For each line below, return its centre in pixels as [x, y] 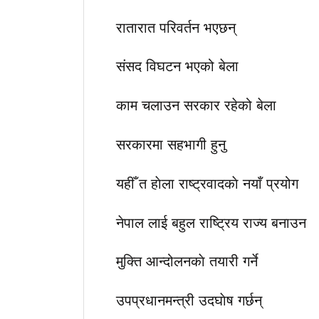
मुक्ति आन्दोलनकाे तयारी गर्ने [187, 261]
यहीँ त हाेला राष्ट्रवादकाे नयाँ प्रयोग [207, 182]
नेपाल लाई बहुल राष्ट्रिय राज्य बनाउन [211, 221]
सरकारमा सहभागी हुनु [171, 144]
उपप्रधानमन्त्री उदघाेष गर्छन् [189, 300]
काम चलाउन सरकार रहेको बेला [196, 105]
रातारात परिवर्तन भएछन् [176, 26]
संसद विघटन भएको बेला [177, 66]
